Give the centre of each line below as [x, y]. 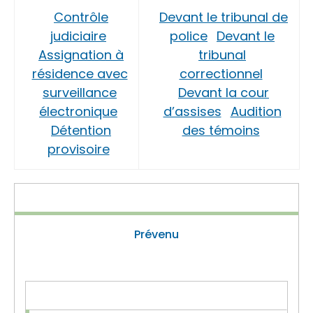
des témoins [221, 130]
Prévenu [156, 234]
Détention [81, 130]
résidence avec [80, 74]
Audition [256, 111]
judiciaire [78, 36]
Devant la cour [224, 93]
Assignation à [81, 55]
